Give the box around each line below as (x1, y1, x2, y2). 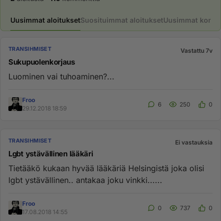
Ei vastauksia (175, 139, 213, 146)
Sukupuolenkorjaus (8, 57, 75, 67)
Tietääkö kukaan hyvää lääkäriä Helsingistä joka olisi (8, 163, 204, 173)
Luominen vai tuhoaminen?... (8, 72, 114, 81)
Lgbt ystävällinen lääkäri (8, 149, 93, 158)
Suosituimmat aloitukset (80, 16, 163, 24)
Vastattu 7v (181, 47, 213, 54)
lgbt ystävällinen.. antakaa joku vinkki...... (8, 175, 162, 185)
